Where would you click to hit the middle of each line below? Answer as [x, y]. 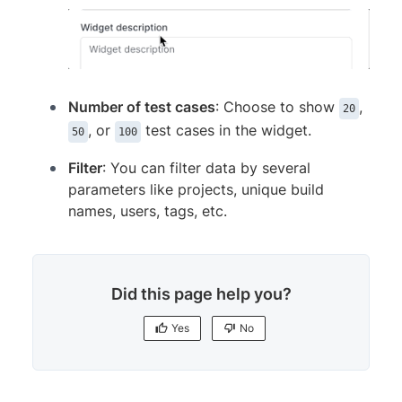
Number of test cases [142, 107]
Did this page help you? [201, 294]
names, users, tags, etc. [148, 211]
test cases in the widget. [226, 131]
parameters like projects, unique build [196, 190]
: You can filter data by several [206, 168]
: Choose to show [277, 107]
